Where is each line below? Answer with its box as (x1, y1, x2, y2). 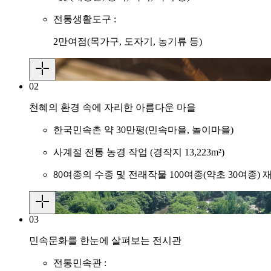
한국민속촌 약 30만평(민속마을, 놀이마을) (53, 125, 233, 135)
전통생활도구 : (53, 14, 116, 25)
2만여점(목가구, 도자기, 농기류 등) (53, 36, 202, 47)
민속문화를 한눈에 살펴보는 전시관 (29, 235, 181, 246)
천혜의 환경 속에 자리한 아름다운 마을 (29, 102, 196, 113)
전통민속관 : (53, 258, 106, 269)
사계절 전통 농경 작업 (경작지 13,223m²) (53, 147, 224, 158)
